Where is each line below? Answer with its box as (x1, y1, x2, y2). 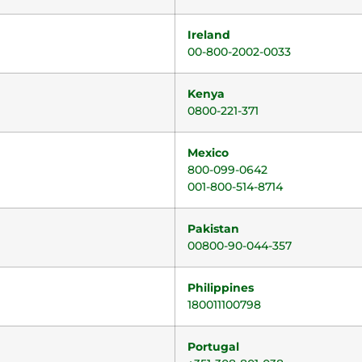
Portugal (187, 339, 239, 354)
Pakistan (187, 221, 239, 236)
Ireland (187, 27, 230, 42)
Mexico (187, 145, 229, 160)
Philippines (187, 280, 254, 295)
